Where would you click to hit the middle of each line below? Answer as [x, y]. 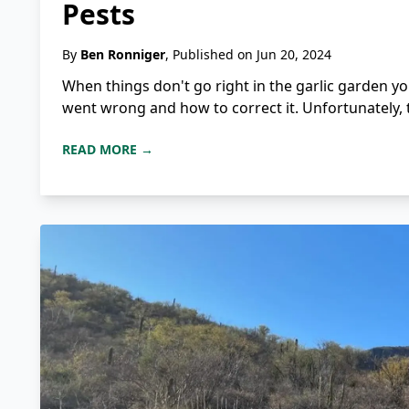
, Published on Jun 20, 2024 [248, 55]
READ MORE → [108, 150]
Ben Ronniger [123, 55]
